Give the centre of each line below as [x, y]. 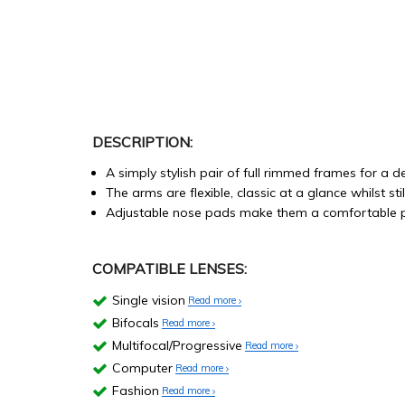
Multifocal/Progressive [177, 346]
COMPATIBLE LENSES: [170, 269]
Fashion [136, 391]
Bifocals [136, 323]
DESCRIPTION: [142, 142]
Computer [142, 368]
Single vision [149, 301]
